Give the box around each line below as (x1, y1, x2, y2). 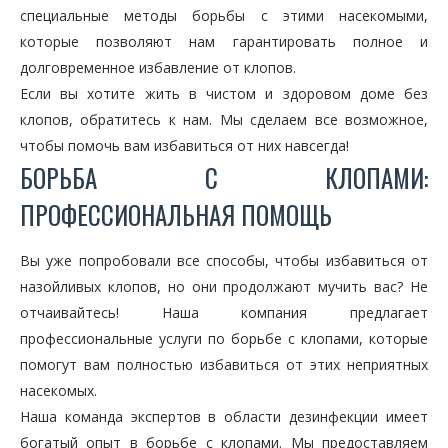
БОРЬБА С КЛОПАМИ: (20, 159, 428, 197)
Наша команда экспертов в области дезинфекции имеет (20, 407, 428, 427)
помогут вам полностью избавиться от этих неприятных (20, 355, 428, 375)
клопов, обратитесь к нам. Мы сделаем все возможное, (20, 110, 428, 130)
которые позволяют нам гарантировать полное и (20, 32, 428, 52)
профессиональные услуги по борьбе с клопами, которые (20, 329, 428, 349)
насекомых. (20, 381, 97, 401)
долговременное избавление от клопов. (20, 58, 296, 78)
